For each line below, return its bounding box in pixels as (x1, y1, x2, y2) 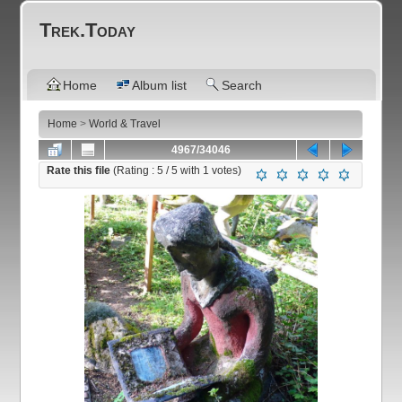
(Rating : (113, 164, 158, 177)
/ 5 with (163, 164, 204, 177)
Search (222, 78, 263, 92)
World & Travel (89, 118, 162, 130)
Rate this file (47, 164, 114, 177)
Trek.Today (39, 19, 136, 41)
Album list (132, 78, 188, 92)
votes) (209, 164, 242, 177)
